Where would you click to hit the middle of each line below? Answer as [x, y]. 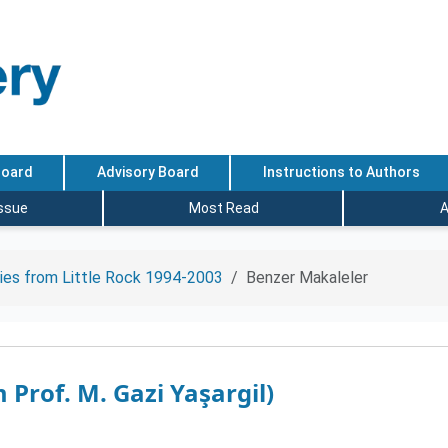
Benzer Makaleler [307, 277]
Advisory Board [147, 172]
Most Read [224, 207]
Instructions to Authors [341, 172]
